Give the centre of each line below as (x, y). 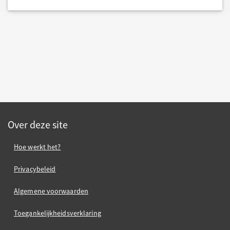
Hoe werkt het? (37, 147)
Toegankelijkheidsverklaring (57, 213)
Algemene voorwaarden (51, 191)
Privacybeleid (35, 169)
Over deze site (38, 124)
